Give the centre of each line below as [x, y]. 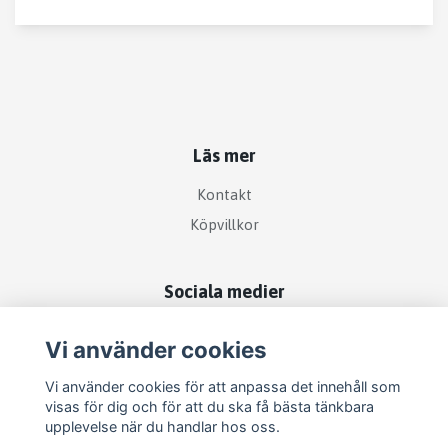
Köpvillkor [224, 224]
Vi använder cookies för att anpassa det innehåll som [222, 386]
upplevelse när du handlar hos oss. [162, 426]
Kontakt [224, 195]
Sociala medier [224, 291]
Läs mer [224, 155]
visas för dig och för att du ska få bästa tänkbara [209, 406]
